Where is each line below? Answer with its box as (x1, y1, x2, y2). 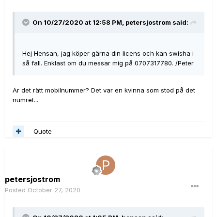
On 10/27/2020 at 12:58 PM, (32, 18, 125, 26)
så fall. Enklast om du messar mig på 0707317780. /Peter (22, 59, 194, 67)
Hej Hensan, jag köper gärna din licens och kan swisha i (22, 49, 194, 57)
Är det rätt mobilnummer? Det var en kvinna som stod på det (13, 86, 195, 94)
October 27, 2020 (28, 186, 80, 194)
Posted (5, 186, 28, 194)
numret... (13, 96, 38, 104)
